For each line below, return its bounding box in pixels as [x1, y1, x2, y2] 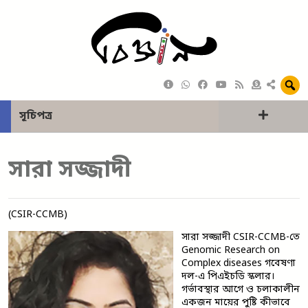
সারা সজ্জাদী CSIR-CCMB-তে [181, 231, 300, 245]
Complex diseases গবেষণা [181, 257, 296, 271]
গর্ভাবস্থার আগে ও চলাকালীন [181, 283, 300, 297]
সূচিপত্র [19, 109, 52, 124]
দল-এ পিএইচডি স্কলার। [181, 270, 274, 284]
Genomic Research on [181, 244, 280, 258]
